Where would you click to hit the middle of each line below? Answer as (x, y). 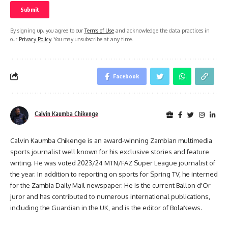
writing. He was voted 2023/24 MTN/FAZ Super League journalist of (113, 163)
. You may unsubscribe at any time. (92, 39)
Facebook (126, 76)
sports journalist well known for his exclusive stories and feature (110, 151)
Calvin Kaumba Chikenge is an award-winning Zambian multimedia (111, 140)
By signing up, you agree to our (47, 30)
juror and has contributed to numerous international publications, (110, 196)
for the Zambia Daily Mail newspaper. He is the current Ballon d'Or (110, 185)
